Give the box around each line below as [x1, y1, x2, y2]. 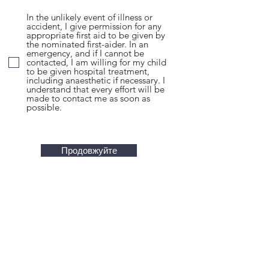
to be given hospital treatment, [26, 65, 150, 77]
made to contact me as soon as [26, 92, 150, 104]
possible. [26, 101, 62, 113]
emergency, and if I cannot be [26, 47, 144, 59]
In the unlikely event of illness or [26, 11, 153, 23]
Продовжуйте [61, 145, 117, 156]
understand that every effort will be [26, 83, 165, 95]
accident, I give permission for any [26, 20, 162, 32]
